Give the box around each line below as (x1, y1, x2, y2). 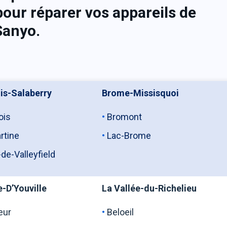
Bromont (107, 111, 159, 122)
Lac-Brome (107, 130, 152, 141)
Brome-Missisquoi (102, 88, 179, 98)
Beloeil (107, 207, 136, 217)
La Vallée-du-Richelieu (102, 183, 197, 194)
